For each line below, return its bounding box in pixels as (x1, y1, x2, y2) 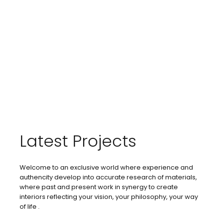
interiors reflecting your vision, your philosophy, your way (20, 192, 198, 201)
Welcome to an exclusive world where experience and (20, 163, 193, 172)
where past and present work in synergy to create (20, 182, 178, 192)
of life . (20, 202, 40, 211)
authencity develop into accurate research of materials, (20, 173, 197, 182)
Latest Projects (20, 130, 136, 153)
